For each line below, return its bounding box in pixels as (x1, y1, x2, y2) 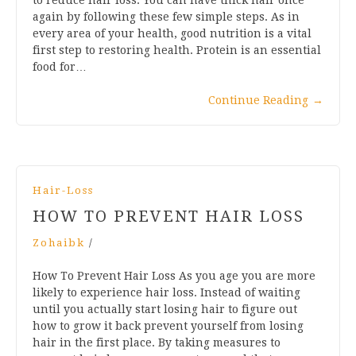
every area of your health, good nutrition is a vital (33, 26, 311, 40)
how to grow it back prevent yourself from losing (33, 319, 304, 332)
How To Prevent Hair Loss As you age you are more (33, 269, 315, 282)
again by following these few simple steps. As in (33, 10, 300, 23)
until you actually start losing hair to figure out (33, 302, 297, 315)
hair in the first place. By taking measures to (33, 335, 281, 349)
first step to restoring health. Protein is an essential (33, 43, 321, 56)
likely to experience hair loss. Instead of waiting (33, 285, 300, 299)
